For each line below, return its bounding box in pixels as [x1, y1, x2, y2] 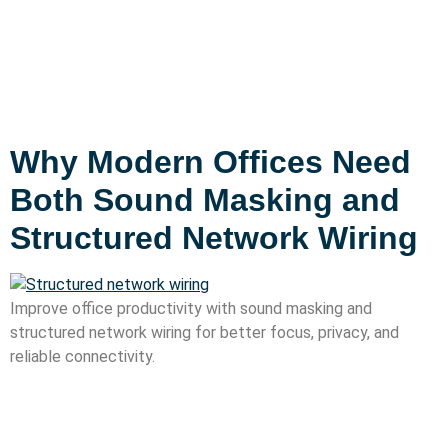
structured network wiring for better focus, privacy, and [10, 322, 399, 342]
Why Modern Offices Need [10, 143, 411, 180]
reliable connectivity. [10, 346, 155, 366]
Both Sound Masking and [10, 181, 400, 218]
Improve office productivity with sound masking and [10, 298, 372, 318]
